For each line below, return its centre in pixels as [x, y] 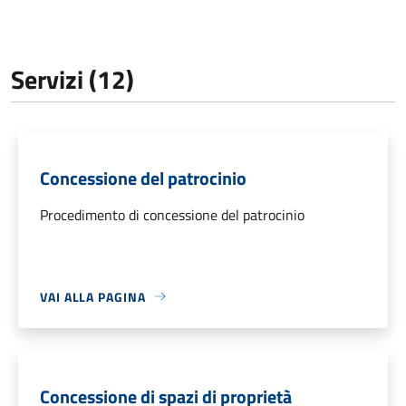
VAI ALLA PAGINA [93, 296]
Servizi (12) [72, 79]
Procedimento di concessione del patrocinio [172, 214]
